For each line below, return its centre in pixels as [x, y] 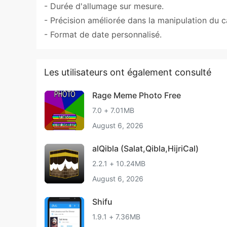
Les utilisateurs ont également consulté [128, 72]
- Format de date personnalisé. [103, 34]
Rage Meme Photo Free [137, 95]
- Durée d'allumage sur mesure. [104, 6]
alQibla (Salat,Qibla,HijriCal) [145, 148]
